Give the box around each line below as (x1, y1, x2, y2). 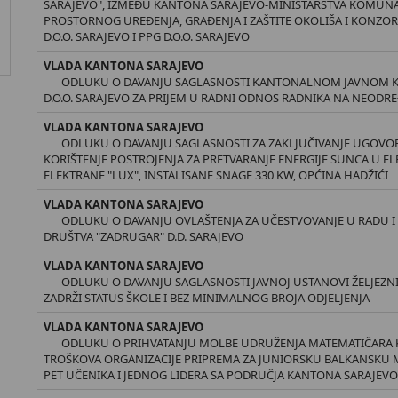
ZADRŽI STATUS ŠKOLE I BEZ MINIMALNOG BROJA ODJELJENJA (44, 290, 370, 306)
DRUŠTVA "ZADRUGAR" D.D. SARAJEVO (44, 228, 244, 244)
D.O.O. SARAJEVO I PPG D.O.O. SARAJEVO (44, 28, 251, 44)
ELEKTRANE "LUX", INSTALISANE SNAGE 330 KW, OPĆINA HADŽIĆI (44, 167, 389, 183)
